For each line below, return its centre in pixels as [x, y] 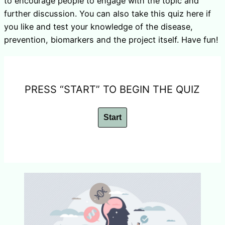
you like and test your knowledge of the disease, [98, 26]
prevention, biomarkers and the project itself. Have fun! [111, 39]
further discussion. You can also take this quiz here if [107, 13]
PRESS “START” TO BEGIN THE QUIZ [113, 89]
